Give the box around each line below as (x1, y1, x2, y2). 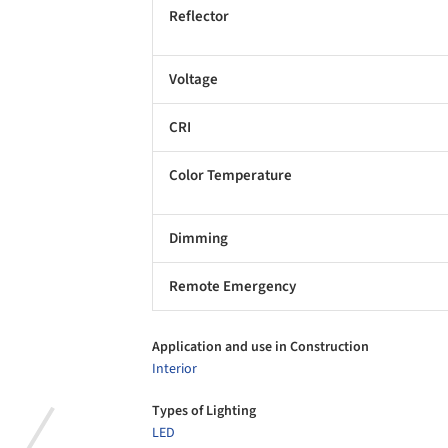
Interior (152, 359, 197, 380)
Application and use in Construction (152, 337, 369, 358)
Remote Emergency (169, 275, 296, 297)
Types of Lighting (152, 400, 256, 421)
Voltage (169, 68, 218, 90)
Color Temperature (169, 164, 292, 186)
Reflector (169, 5, 229, 27)
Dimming (169, 227, 228, 249)
